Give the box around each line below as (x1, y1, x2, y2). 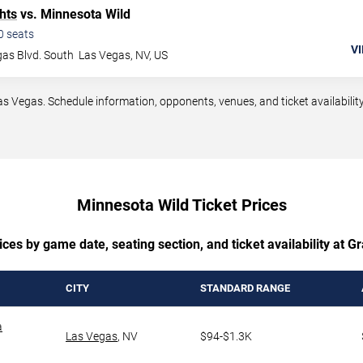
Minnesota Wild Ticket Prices (76, 195, 287, 216)
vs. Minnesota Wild (17, 6, 130, 23)
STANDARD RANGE (200, 282, 290, 295)
